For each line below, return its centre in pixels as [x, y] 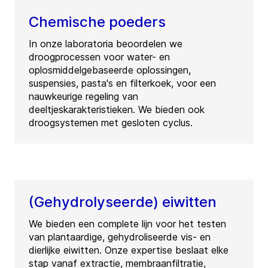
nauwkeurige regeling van [83, 97]
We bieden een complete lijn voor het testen [127, 224]
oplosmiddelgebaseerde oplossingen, [110, 70]
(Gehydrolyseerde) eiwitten [123, 202]
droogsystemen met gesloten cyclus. [111, 123]
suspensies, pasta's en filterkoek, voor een [122, 83]
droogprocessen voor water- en [99, 57]
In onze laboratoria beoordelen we [106, 44]
